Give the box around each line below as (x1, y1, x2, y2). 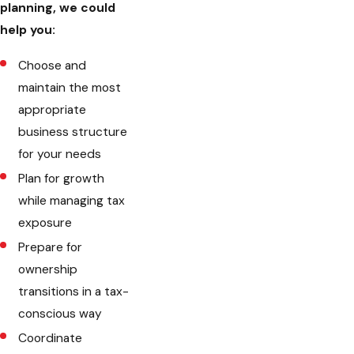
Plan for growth (18, 171, 105, 187)
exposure (18, 215, 73, 232)
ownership (18, 262, 78, 278)
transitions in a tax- (18, 284, 130, 300)
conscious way (18, 306, 103, 322)
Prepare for (18, 239, 83, 256)
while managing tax (18, 193, 126, 209)
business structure (18, 124, 128, 141)
